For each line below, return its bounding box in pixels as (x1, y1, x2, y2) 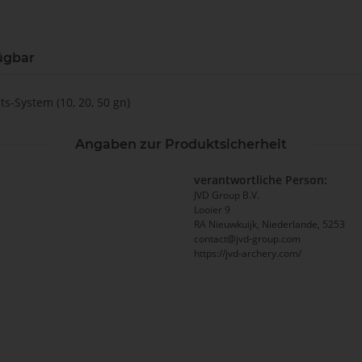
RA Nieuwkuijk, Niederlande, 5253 (194, 217, 345, 232)
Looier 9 (194, 203, 230, 217)
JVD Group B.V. (194, 188, 259, 203)
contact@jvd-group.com (194, 232, 301, 246)
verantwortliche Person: (194, 172, 327, 188)
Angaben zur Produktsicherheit (75, 137, 287, 153)
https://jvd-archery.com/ (194, 246, 301, 261)
